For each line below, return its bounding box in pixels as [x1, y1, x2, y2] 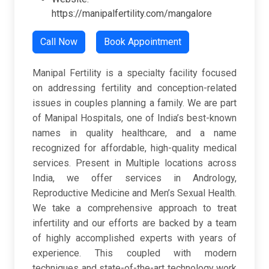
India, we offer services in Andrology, [32, 172, 237, 184]
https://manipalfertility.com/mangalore [52, 8, 212, 20]
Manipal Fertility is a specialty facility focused [32, 67, 237, 79]
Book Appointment [104, 36, 181, 48]
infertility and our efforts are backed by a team [32, 217, 237, 229]
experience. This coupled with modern [32, 247, 237, 259]
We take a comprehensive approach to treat [32, 202, 237, 214]
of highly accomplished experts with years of [32, 232, 237, 244]
